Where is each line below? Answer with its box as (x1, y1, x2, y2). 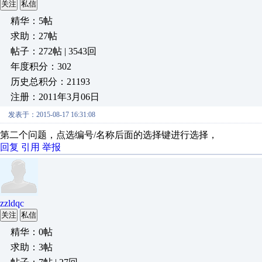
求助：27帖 (11, 31, 57, 41)
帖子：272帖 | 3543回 (11, 46, 96, 56)
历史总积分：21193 (11, 77, 90, 87)
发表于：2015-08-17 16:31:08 (8, 111, 95, 119)
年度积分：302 (11, 61, 71, 71)
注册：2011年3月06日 (11, 92, 99, 102)
